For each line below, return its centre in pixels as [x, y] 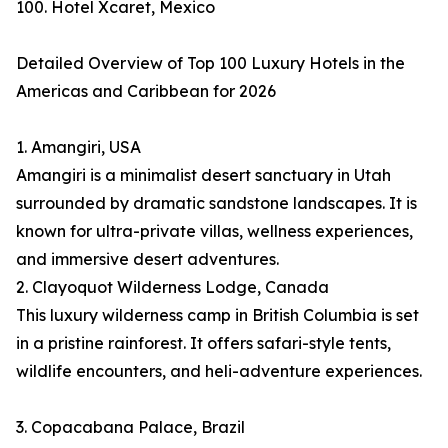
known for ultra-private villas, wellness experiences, [214, 231]
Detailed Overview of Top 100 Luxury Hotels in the [210, 63]
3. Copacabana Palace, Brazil [130, 427]
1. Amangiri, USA [78, 147]
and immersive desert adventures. [147, 259]
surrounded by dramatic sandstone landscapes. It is [216, 203]
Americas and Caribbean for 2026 [146, 91]
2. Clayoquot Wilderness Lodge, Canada [172, 287]
